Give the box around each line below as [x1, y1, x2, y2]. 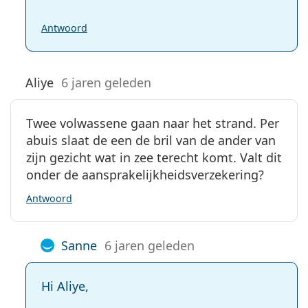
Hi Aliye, [41, 277, 89, 294]
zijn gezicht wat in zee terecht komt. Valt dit [26, 148, 282, 166]
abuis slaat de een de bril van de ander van [26, 131, 276, 148]
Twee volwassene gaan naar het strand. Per [26, 114, 279, 131]
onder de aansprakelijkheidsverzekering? [26, 166, 264, 183]
